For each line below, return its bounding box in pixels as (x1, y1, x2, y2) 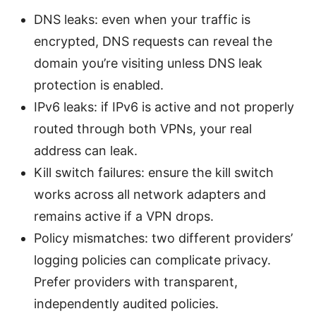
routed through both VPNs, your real (34, 121, 252, 136)
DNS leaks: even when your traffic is (34, 11, 250, 27)
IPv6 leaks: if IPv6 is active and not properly (34, 99, 294, 114)
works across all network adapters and (34, 186, 266, 202)
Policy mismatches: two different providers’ (34, 230, 293, 245)
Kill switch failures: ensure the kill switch (34, 164, 274, 180)
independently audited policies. (34, 296, 219, 311)
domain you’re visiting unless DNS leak (34, 55, 262, 71)
